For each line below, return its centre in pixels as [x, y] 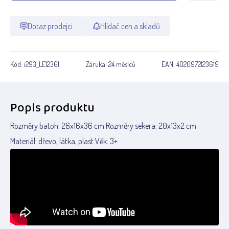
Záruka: [97, 64]
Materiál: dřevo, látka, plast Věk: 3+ [64, 141]
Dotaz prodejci [50, 26]
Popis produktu [52, 108]
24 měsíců [122, 64]
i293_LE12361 [42, 64]
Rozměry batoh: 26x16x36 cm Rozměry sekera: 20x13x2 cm [103, 126]
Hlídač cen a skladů [130, 26]
